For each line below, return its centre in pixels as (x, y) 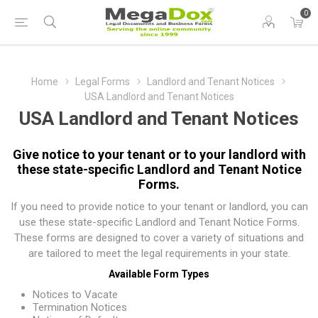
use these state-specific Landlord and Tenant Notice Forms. (159, 222)
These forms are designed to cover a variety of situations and (159, 238)
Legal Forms (102, 82)
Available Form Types (159, 274)
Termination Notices (80, 307)
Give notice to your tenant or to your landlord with (159, 154)
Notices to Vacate (75, 295)
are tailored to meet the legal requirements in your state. (159, 253)
